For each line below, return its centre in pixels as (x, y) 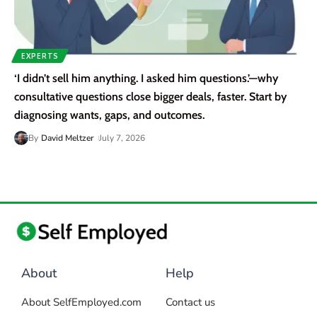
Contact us (190, 302)
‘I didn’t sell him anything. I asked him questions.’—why (146, 79)
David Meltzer (68, 138)
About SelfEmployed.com (81, 302)
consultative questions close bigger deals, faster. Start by (150, 97)
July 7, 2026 (122, 138)
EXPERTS (40, 56)
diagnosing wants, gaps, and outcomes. (109, 115)
